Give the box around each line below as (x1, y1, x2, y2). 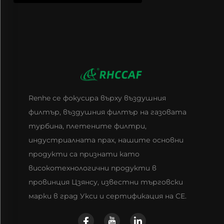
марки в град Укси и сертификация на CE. (28, 191, 186, 201)
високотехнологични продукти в (28, 163, 156, 173)
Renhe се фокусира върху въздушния (28, 93, 166, 103)
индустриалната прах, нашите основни (28, 135, 183, 145)
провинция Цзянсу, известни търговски (28, 177, 183, 187)
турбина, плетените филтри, (28, 121, 146, 131)
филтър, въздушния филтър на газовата (28, 107, 186, 117)
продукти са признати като (28, 149, 139, 159)
